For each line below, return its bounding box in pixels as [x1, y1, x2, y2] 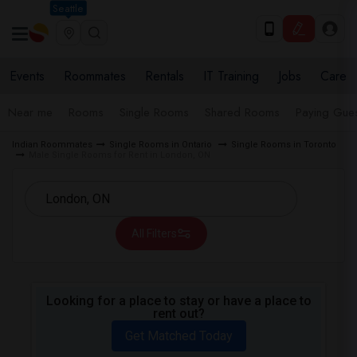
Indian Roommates [12, 139, 92, 150]
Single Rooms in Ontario [109, 139, 214, 150]
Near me [8, 104, 53, 121]
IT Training [203, 67, 259, 85]
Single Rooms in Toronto [231, 139, 336, 150]
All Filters [131, 227, 177, 240]
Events [10, 67, 45, 85]
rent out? [152, 306, 205, 321]
